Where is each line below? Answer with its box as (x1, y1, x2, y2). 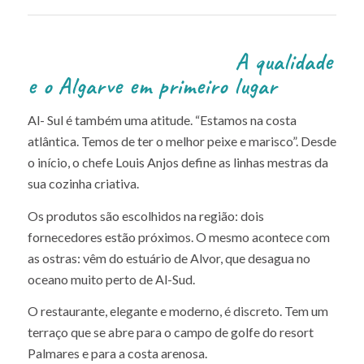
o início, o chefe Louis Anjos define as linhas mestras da (27, 154, 328, 171)
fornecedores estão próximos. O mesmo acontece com (27, 228, 330, 245)
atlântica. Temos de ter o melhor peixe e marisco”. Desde (27, 133, 336, 149)
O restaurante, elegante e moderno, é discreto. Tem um (27, 303, 328, 319)
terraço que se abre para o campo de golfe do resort (27, 324, 314, 340)
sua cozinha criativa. (27, 175, 139, 192)
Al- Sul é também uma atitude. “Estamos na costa (27, 112, 297, 128)
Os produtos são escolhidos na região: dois (27, 207, 264, 223)
